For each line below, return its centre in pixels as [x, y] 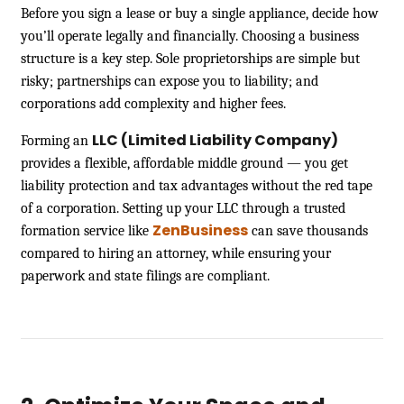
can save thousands [308, 230]
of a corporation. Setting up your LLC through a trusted [183, 208]
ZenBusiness [200, 230]
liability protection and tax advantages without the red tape [197, 185]
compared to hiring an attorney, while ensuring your [176, 253]
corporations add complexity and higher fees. [153, 103]
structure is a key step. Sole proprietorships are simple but [190, 58]
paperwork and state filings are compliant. [145, 275]
